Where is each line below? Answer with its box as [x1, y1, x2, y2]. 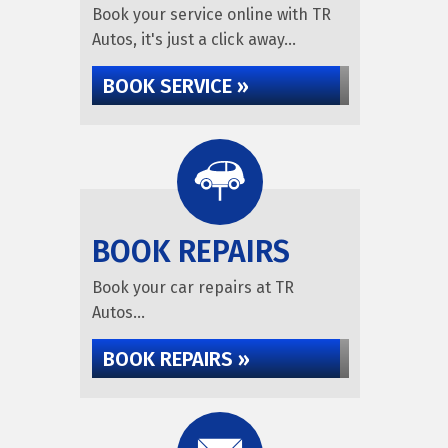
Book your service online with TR [91, 5, 331, 24]
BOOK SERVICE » [102, 74, 249, 98]
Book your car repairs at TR [91, 278, 294, 297]
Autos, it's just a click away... [91, 30, 296, 49]
